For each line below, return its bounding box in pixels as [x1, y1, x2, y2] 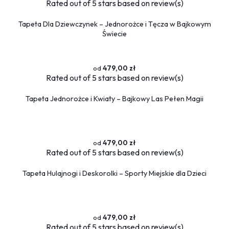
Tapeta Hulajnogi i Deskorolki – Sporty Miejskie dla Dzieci [22, 168, 207, 178]
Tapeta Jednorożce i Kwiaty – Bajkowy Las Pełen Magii [26, 94, 203, 103]
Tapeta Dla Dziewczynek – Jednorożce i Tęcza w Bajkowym [18, 19, 211, 29]
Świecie [102, 29, 127, 38]
